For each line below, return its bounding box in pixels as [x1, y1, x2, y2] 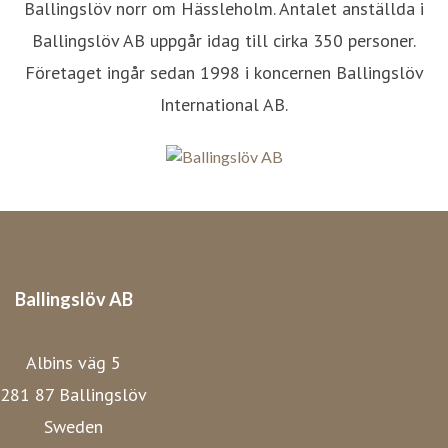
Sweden [44, 414, 103, 438]
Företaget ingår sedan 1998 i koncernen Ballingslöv [24, 61, 424, 84]
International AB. [160, 93, 288, 116]
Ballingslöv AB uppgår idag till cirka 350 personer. [32, 29, 416, 52]
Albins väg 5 [26, 350, 121, 374]
